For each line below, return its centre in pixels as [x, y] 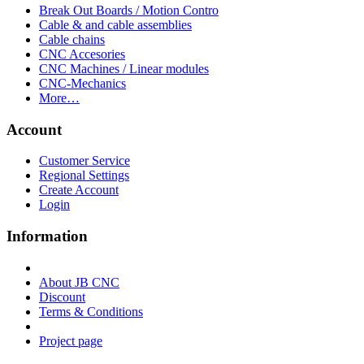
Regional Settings [84, 175]
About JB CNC [79, 282]
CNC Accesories [82, 54]
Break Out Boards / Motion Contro [129, 10]
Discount [62, 297]
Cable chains [72, 39]
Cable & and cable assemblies [115, 24]
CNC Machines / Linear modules [124, 68]
